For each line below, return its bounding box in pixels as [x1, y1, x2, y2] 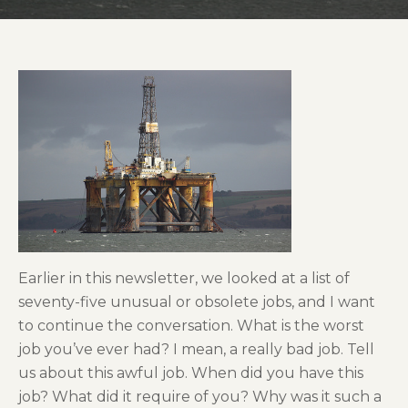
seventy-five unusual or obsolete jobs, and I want [18, 292, 375, 311]
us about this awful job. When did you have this [18, 363, 363, 382]
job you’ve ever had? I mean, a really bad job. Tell [18, 340, 374, 358]
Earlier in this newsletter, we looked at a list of [18, 269, 350, 287]
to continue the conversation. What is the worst [18, 316, 364, 334]
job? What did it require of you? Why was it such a [18, 387, 382, 405]
